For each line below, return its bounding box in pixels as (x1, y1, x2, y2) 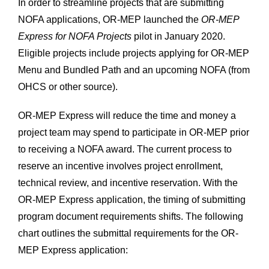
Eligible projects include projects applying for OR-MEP (17, 48, 249, 59)
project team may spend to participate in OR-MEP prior (17, 127, 249, 138)
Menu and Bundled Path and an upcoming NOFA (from (17, 65, 250, 76)
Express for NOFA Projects (17, 31, 131, 42)
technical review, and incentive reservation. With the (17, 178, 238, 189)
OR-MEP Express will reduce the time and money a (17, 110, 236, 121)
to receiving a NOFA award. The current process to (17, 144, 232, 155)
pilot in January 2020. (131, 31, 225, 42)
